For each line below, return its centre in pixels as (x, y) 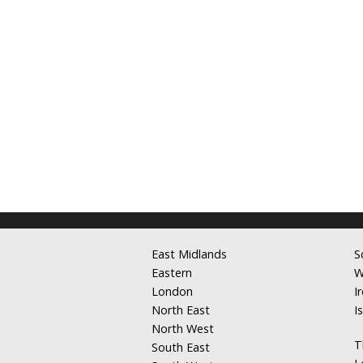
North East (181, 310)
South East (181, 347)
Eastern (172, 272)
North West (183, 328)
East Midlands (189, 254)
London (172, 291)
